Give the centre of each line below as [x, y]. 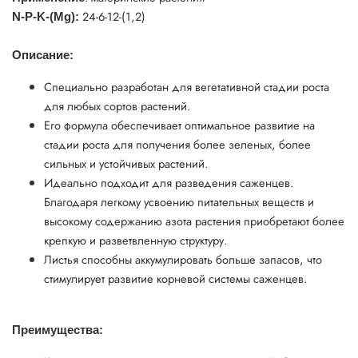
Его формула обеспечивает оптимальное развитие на [179, 125]
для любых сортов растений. [117, 105]
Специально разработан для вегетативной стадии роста [187, 86]
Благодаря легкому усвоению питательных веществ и [179, 201]
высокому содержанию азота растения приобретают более [194, 221]
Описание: [43, 55]
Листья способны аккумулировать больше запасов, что [183, 259]
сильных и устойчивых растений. [126, 163]
